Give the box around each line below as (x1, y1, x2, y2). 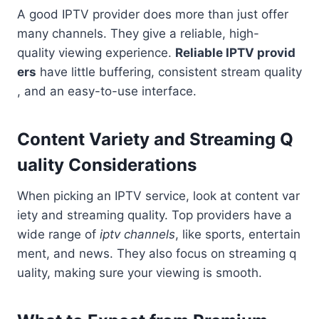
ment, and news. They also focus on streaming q (17, 246, 296, 261)
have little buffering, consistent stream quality (36, 65, 302, 80)
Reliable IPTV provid (175, 46, 296, 61)
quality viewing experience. (17, 46, 175, 61)
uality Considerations (17, 155, 197, 176)
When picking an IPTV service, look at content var (17, 189, 300, 204)
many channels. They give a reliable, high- (17, 26, 259, 41)
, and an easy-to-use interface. (17, 84, 197, 99)
